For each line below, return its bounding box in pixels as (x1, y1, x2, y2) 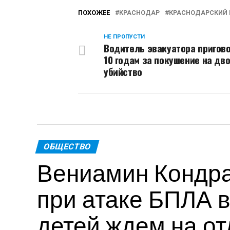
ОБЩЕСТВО (42, 142, 92, 151)
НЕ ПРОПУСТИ (104, 33, 145, 40)
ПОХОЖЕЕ (78, 9, 110, 16)
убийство (104, 64, 142, 79)
